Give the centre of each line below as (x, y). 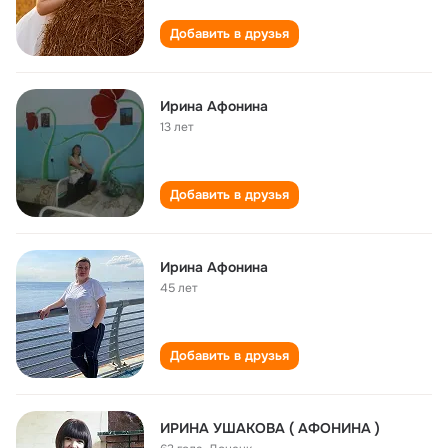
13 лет (177, 127)
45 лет (179, 288)
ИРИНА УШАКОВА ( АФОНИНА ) (270, 428)
